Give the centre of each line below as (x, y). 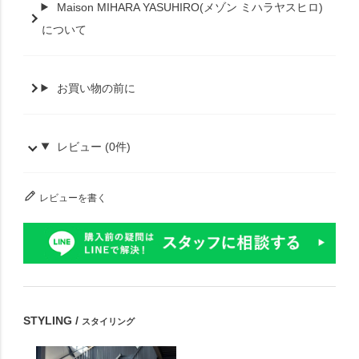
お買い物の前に (97, 88)
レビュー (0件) (94, 146)
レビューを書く (73, 198)
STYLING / (53, 320)
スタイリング (109, 321)
